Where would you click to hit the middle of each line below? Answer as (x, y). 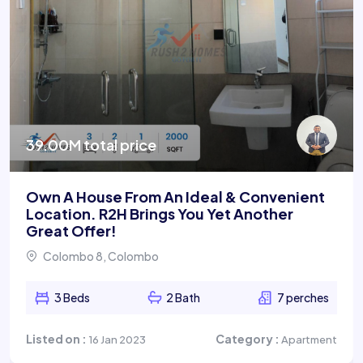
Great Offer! (71, 230)
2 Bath (183, 297)
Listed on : (57, 338)
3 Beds (72, 297)
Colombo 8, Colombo (100, 256)
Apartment (309, 339)
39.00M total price (91, 144)
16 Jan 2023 (117, 339)
